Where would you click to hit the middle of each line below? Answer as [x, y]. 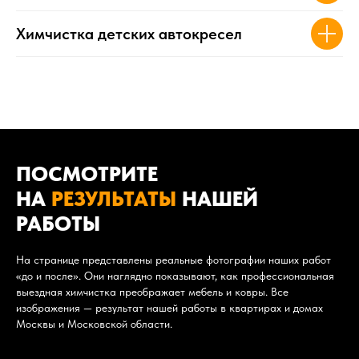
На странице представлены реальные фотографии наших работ [173, 259]
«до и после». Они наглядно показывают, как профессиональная [175, 275]
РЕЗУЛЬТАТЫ [114, 198]
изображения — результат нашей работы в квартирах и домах [169, 307]
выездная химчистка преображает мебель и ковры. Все [152, 291]
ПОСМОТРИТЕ [87, 173]
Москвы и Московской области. [94, 323]
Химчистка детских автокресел [129, 33]
